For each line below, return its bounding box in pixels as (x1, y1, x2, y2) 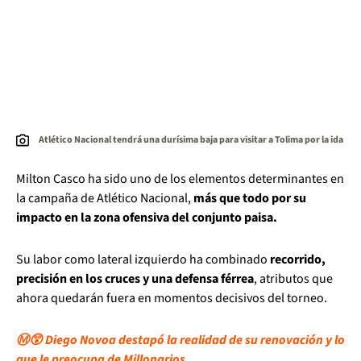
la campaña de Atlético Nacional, (16, 189, 193, 208)
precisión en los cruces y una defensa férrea (16, 270, 254, 288)
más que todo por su (193, 189, 306, 208)
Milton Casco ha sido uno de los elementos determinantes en (16, 170, 344, 189)
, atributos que (254, 270, 333, 288)
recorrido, (270, 251, 326, 269)
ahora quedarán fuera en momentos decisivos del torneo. (16, 289, 327, 308)
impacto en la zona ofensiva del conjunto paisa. (16, 209, 277, 227)
